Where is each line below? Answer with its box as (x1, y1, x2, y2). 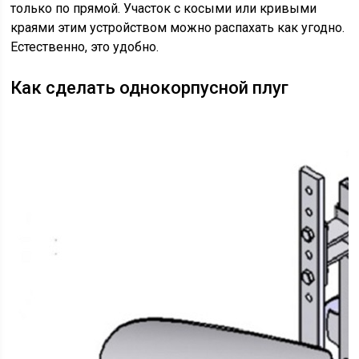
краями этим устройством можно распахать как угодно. (10, 20, 345, 35)
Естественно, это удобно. (10, 39, 159, 54)
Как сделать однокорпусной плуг (10, 78, 289, 98)
